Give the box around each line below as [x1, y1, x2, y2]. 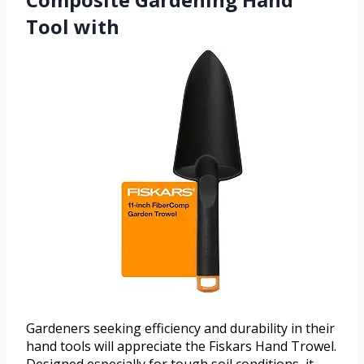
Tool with [26, 13, 119, 41]
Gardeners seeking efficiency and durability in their [26, 319, 335, 338]
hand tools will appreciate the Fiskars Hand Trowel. [26, 337, 336, 356]
